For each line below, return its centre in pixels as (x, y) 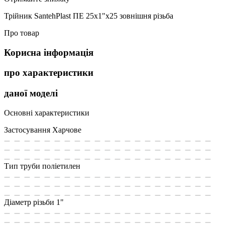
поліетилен (61, 166)
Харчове (67, 130)
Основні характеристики (47, 113)
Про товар (22, 33)
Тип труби (22, 166)
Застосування (27, 130)
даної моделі (31, 93)
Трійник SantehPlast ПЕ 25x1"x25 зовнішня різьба (89, 16)
